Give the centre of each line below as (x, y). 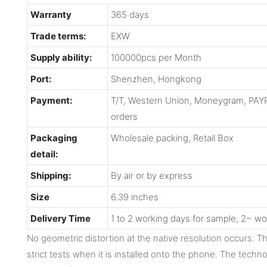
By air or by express (151, 175)
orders (124, 116)
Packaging (54, 138)
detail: (44, 154)
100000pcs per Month (156, 57)
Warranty (51, 14)
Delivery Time (60, 218)
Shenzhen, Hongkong (156, 79)
